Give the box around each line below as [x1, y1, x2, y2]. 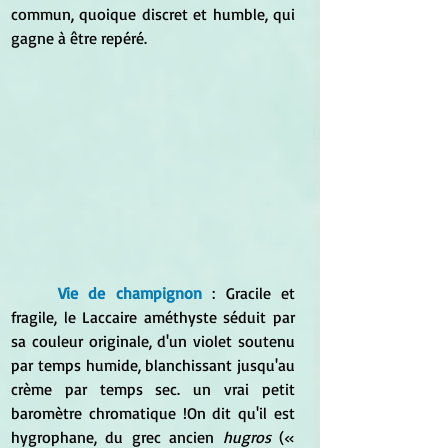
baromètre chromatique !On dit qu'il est [11, 402, 295, 423]
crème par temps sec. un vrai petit [11, 378, 295, 399]
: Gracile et [212, 282, 295, 303]
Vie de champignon [57, 282, 212, 303]
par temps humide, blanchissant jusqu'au [11, 354, 295, 375]
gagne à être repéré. [11, 27, 147, 48]
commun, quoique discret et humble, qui [11, 3, 295, 24]
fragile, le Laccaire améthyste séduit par [11, 306, 295, 327]
